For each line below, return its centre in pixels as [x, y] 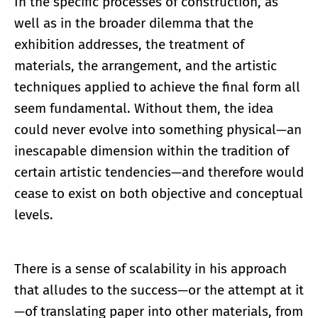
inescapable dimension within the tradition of [152, 150]
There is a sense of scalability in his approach [150, 268]
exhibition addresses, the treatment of [129, 44]
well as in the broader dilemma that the [134, 23]
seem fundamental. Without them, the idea [144, 108]
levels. [34, 214]
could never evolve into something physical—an [158, 129]
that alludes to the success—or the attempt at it [159, 290]
